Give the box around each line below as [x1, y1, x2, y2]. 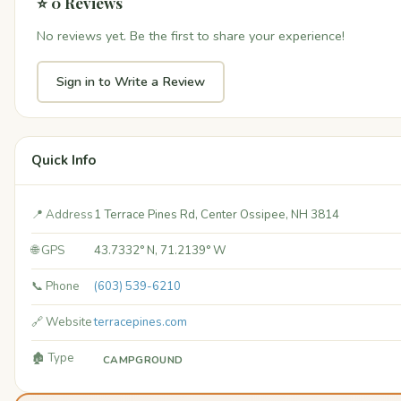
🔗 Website [31, 314, 92, 331]
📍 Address [31, 207, 93, 224]
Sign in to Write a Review [56, 73, 205, 91]
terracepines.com [94, 314, 187, 331]
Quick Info [31, 151, 96, 170]
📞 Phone [31, 278, 80, 295]
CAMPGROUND [103, 353, 183, 368]
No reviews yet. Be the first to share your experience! [37, 27, 345, 46]
